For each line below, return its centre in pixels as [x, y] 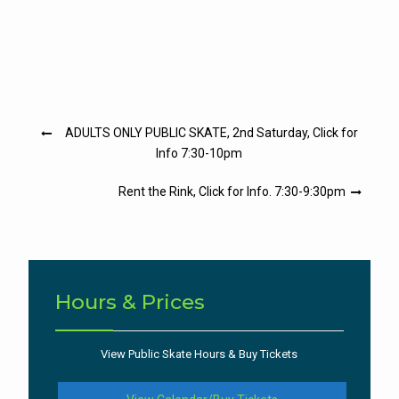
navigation [72, 155]
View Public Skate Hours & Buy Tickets [199, 354]
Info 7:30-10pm [199, 154]
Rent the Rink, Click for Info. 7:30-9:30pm [232, 192]
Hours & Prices [130, 302]
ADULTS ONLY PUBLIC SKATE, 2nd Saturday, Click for [211, 133]
